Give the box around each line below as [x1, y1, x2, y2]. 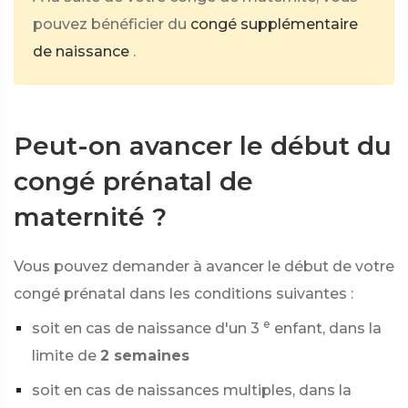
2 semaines [100, 347, 189, 364]
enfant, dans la [274, 320, 382, 337]
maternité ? [14, 201, 167, 232]
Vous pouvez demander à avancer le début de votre [14, 258, 394, 275]
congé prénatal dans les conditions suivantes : [14, 285, 353, 302]
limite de [32, 347, 97, 364]
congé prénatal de [14, 166, 253, 197]
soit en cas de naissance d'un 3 [32, 320, 260, 337]
